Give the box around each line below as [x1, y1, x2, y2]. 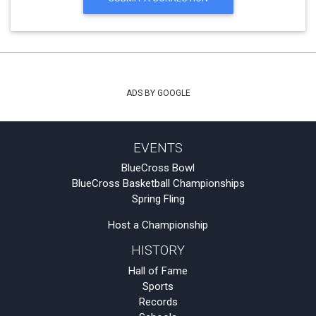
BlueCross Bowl [121, 162, 195, 175]
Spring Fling [131, 193, 185, 206]
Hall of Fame [128, 264, 188, 277]
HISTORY [131, 243, 185, 259]
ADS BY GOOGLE [126, 88, 190, 99]
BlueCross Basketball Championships [71, 177, 245, 190]
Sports [142, 279, 174, 293]
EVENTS [133, 140, 183, 156]
